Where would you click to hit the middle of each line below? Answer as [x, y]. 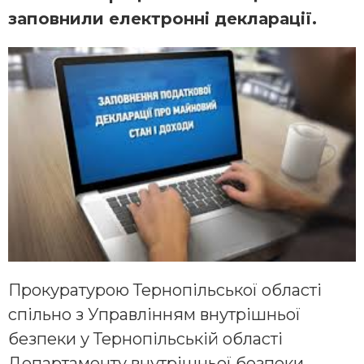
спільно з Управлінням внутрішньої [154, 314]
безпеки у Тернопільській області [145, 338]
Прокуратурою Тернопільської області [165, 290]
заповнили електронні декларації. [162, 19]
